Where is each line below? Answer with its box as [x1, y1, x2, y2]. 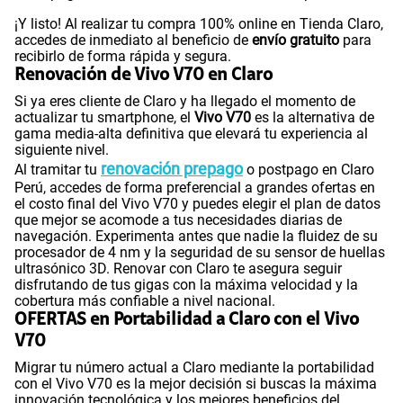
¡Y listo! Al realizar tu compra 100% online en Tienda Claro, [14, 14, 383, 32]
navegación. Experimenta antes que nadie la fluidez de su [14, 227, 378, 245]
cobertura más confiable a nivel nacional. [14, 291, 275, 309]
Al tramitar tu [14, 160, 101, 178]
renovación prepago [101, 158, 243, 178]
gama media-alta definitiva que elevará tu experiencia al [14, 124, 368, 142]
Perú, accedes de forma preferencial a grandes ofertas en [14, 178, 375, 196]
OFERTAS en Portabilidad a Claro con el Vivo [14, 310, 359, 329]
